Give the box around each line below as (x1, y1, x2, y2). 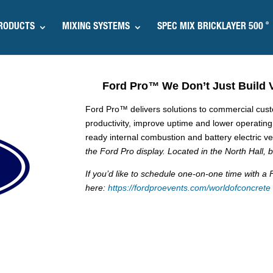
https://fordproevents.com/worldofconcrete (108, 182, 271, 193)
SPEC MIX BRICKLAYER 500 (157, 23, 266, 32)
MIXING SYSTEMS (62, 23, 130, 32)
